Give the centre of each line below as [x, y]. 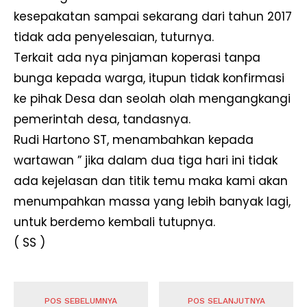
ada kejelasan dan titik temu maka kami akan [151, 181]
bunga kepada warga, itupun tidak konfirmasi [149, 78]
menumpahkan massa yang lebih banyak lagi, [152, 202]
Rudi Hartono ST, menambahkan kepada [134, 140]
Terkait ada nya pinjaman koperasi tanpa [137, 58]
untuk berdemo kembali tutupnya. [114, 222]
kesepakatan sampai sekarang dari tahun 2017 [153, 17]
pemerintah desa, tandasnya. [102, 120]
